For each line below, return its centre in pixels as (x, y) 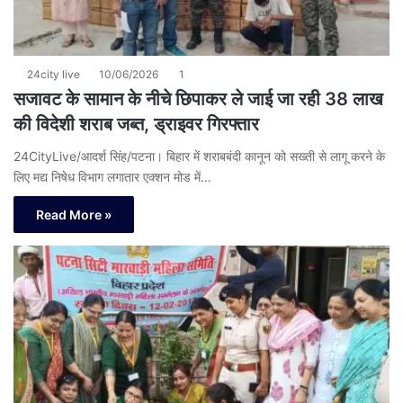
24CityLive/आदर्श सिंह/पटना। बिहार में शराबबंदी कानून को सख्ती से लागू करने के (199, 157)
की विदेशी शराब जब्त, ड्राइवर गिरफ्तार (136, 125)
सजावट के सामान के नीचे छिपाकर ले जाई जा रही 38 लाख (198, 99)
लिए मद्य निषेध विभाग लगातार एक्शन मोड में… (112, 177)
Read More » (74, 215)
